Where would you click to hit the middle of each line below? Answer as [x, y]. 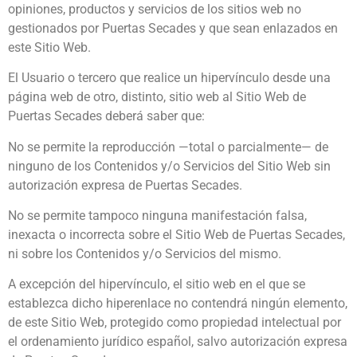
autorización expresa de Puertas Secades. [125, 185]
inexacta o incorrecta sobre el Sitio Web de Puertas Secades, [177, 234]
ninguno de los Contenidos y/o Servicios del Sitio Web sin [169, 166]
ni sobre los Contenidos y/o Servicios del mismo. [145, 253]
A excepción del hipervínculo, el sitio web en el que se [157, 284]
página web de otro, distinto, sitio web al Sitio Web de [157, 97]
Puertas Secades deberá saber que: [106, 116]
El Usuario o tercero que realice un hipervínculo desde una [169, 78]
